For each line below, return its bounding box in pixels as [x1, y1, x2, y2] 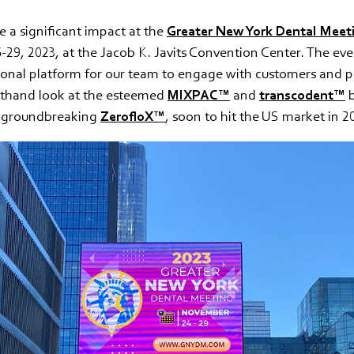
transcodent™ [259, 85, 345, 104]
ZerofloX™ [100, 107, 165, 125]
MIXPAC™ [168, 85, 230, 104]
